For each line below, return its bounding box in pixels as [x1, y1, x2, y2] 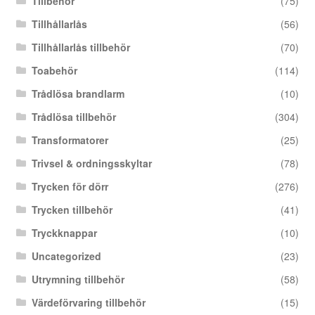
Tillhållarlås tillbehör [32, 40, 131, 55]
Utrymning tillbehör [32, 272, 125, 287]
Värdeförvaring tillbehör [32, 295, 146, 310]
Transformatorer [32, 133, 109, 148]
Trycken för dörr [32, 179, 109, 194]
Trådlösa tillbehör [32, 110, 117, 124]
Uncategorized [32, 249, 102, 264]
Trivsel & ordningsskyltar [32, 156, 153, 171]
